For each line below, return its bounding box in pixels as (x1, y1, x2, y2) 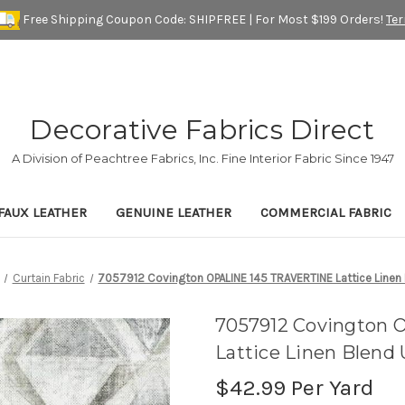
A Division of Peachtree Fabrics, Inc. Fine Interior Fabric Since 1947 (11, 151, 394, 166)
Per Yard (286, 374, 374, 401)
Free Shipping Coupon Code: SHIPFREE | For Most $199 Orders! (20, 11, 386, 27)
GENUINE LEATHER (116, 204, 231, 221)
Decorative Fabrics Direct (30, 113, 375, 147)
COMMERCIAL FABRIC (260, 204, 391, 221)
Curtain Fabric (12, 271, 85, 286)
